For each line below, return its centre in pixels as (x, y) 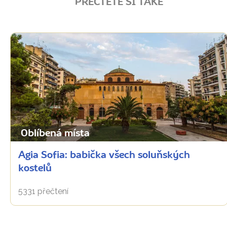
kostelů (35, 168)
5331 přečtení (43, 191)
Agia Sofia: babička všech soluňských (104, 155)
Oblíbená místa (55, 134)
